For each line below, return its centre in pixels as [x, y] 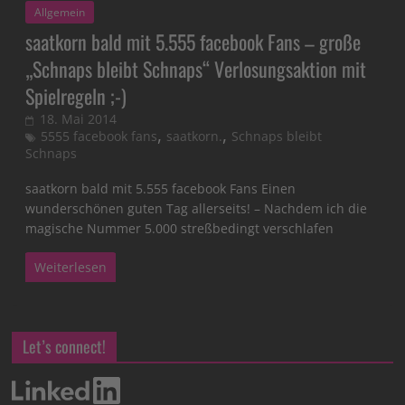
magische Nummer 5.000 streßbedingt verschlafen [180, 229]
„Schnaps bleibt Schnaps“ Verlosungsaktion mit [196, 69]
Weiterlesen [71, 268]
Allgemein [60, 13]
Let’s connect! [65, 347]
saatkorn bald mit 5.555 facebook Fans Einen [161, 189]
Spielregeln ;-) [76, 96]
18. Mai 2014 [79, 119]
